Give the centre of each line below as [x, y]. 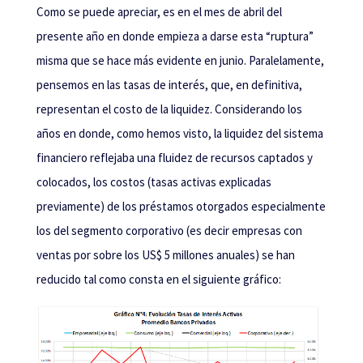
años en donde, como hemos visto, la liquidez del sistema [179, 133]
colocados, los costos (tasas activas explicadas [154, 182]
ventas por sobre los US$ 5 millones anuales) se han [165, 255]
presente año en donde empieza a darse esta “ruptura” [175, 36]
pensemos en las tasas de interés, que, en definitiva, [169, 85]
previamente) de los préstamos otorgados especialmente [181, 206]
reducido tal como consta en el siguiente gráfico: [158, 279]
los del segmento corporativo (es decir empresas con [169, 231]
